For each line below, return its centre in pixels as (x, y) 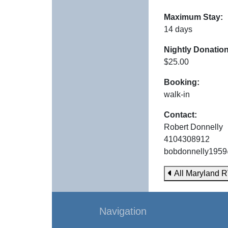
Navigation (123, 211)
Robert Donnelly (193, 127)
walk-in (177, 94)
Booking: (182, 82)
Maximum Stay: (193, 17)
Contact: (180, 115)
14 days (178, 29)
